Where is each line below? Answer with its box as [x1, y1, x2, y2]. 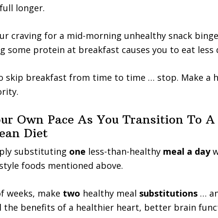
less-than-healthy [86, 145, 163, 157]
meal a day [163, 145, 210, 157]
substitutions [139, 187, 200, 199]
